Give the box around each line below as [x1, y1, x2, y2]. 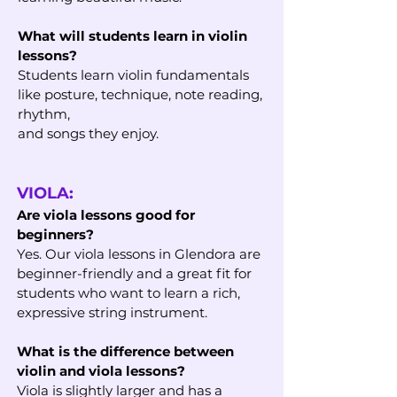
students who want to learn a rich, [17, 284, 240, 301]
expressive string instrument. [17, 304, 207, 321]
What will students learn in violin [18, 27, 247, 44]
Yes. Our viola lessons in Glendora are [17, 245, 261, 262]
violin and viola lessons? [17, 362, 185, 379]
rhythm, [18, 105, 70, 122]
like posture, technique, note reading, [18, 86, 262, 103]
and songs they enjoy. [18, 125, 159, 142]
